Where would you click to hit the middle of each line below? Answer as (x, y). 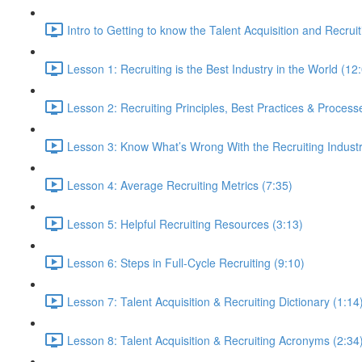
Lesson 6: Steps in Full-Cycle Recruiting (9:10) (186, 262)
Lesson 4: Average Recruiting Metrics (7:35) (180, 185)
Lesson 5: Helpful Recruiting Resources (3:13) (185, 223)
